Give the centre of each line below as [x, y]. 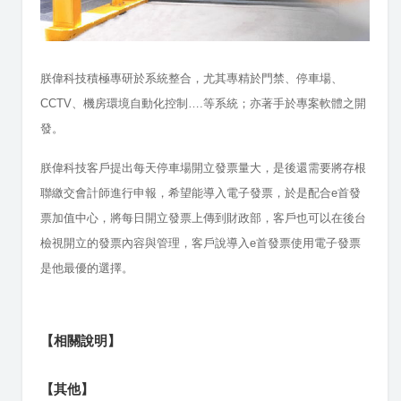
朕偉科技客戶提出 [87, 168]
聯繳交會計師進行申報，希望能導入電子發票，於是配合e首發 [200, 193]
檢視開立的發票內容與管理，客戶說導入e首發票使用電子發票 [200, 243]
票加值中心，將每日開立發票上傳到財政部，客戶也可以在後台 [203, 218]
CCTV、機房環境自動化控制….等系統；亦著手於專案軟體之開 [203, 104]
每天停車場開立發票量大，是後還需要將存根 [250, 168]
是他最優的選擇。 [87, 269]
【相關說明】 [81, 341]
